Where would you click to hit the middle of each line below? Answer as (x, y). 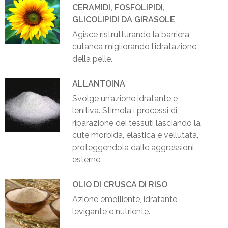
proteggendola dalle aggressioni (133, 148)
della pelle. (92, 59)
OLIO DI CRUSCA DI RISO (120, 185)
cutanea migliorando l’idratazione (134, 47)
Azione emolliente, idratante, (125, 199)
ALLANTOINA (99, 84)
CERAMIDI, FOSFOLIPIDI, (119, 8)
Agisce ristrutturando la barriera (131, 35)
